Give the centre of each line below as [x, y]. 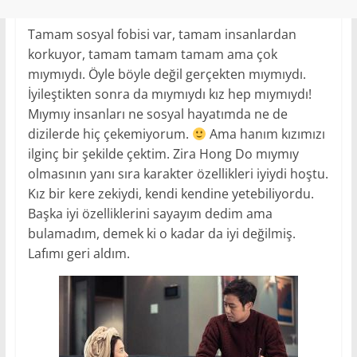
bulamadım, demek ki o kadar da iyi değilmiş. [161, 233]
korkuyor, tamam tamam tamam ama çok [152, 54]
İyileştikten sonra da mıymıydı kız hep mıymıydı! [169, 94]
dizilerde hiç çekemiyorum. [110, 133]
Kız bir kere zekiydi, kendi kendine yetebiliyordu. [171, 193]
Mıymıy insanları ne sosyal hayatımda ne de [157, 114]
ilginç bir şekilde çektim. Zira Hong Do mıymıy [163, 153]
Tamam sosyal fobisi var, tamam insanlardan [162, 34]
